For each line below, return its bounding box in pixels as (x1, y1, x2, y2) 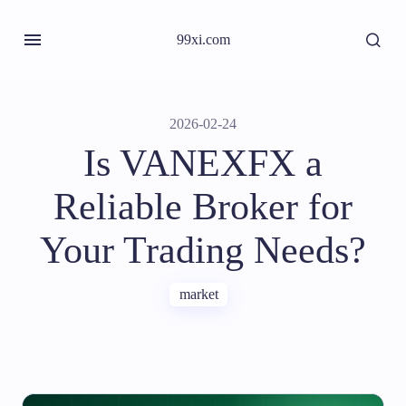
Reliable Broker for (53, 186, 353, 227)
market (179, 286, 218, 302)
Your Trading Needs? (40, 229, 366, 271)
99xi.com (176, 32, 230, 47)
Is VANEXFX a (83, 142, 323, 184)
